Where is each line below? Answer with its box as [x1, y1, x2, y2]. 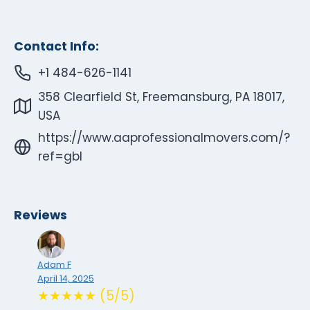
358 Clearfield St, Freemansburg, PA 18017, [38, 88, 284, 105]
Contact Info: [14, 38, 99, 55]
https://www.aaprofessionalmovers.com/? [38, 129, 290, 146]
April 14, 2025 [37, 273, 94, 285]
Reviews [14, 207, 67, 224]
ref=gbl [38, 147, 82, 165]
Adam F [37, 259, 71, 271]
